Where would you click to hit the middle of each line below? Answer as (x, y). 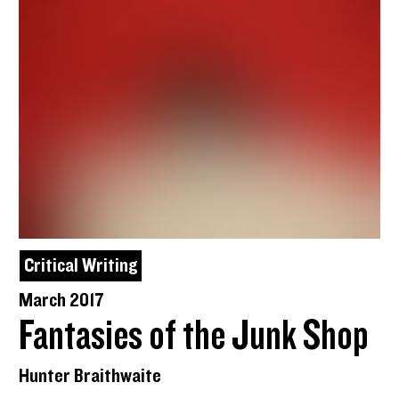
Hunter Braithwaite (90, 376)
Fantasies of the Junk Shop (194, 336)
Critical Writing (81, 265)
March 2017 (62, 300)
